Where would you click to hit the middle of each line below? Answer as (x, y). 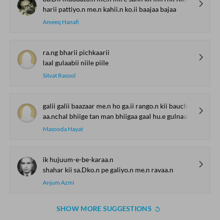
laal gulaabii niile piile (76, 63)
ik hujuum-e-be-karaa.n (78, 159)
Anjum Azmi (58, 182)
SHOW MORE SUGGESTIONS (104, 208)
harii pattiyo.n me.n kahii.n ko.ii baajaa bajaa (110, 9)
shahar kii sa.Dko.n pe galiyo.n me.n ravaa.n (108, 170)
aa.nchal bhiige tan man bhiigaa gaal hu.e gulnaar (116, 116)
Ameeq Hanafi (61, 22)
